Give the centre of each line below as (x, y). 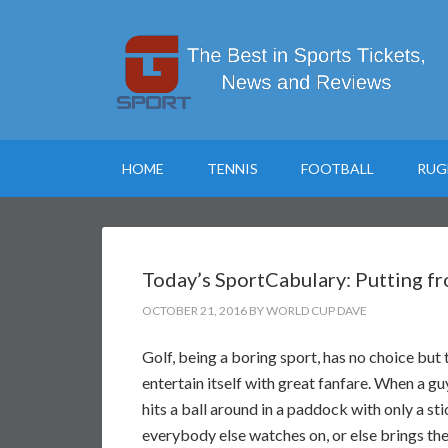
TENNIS (232, 168)
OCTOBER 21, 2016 (194, 310)
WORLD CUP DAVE (316, 310)
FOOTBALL (337, 168)
